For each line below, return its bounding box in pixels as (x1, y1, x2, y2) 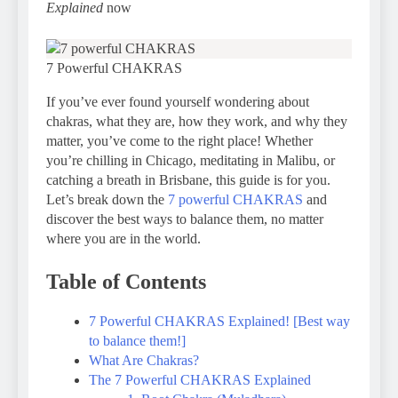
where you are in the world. (46, 230, 201, 246)
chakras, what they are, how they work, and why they (46, 113, 347, 129)
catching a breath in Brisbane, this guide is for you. (46, 171, 330, 187)
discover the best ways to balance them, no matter (46, 211, 323, 227)
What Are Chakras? (89, 352, 199, 368)
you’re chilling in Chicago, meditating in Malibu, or (46, 152, 335, 168)
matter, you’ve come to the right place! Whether (46, 132, 313, 148)
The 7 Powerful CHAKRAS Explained (89, 371, 311, 387)
